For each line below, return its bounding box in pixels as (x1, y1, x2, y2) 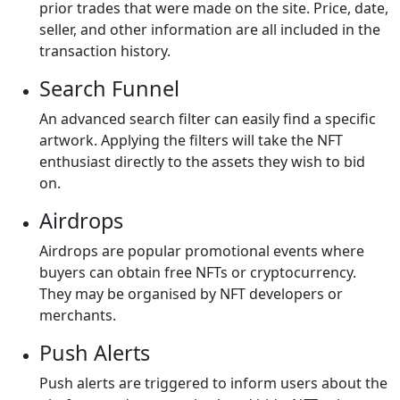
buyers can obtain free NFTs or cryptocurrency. (39, 262, 356, 283)
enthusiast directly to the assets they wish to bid (39, 152, 365, 172)
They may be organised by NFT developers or (39, 284, 343, 304)
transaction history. (39, 41, 171, 62)
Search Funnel (39, 74, 179, 104)
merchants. (39, 305, 116, 326)
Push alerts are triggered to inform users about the (39, 373, 387, 394)
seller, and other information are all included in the (39, 20, 380, 40)
